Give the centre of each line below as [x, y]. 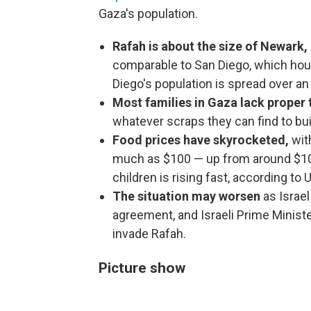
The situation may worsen [188, 196]
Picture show [142, 268]
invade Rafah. [149, 234]
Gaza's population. [148, 14]
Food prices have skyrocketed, [202, 140]
